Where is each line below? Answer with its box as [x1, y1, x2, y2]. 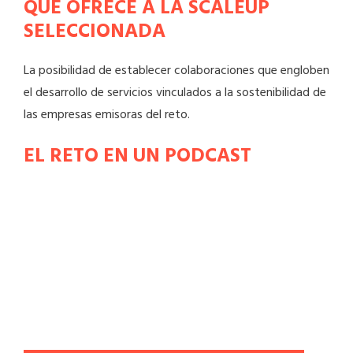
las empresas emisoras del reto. [24, 105, 190, 125]
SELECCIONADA [24, 17, 165, 48]
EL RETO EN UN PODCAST [24, 141, 251, 173]
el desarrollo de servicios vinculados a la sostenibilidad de [24, 83, 326, 103]
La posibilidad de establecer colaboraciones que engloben [24, 61, 329, 81]
